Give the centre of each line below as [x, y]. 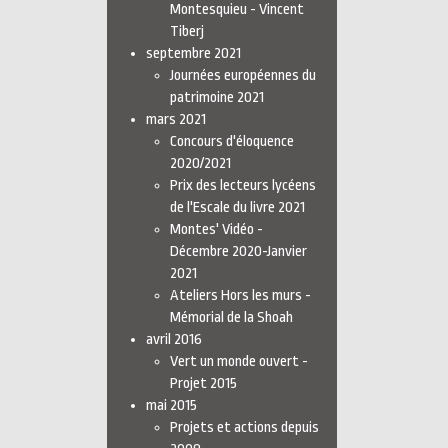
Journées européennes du [243, 75]
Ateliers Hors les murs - [240, 295]
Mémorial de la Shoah [231, 317]
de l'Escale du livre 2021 [237, 207]
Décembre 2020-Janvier [238, 251]
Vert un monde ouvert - [239, 361]
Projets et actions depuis [244, 427]
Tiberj [187, 31]
